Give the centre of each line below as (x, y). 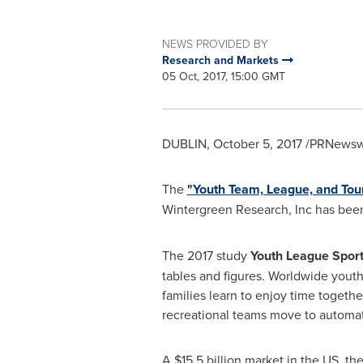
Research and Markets (222, 60)
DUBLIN (184, 143)
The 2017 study (206, 255)
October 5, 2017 (257, 143)
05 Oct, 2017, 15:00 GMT (223, 76)
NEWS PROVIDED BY (215, 43)
